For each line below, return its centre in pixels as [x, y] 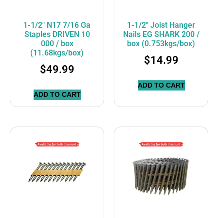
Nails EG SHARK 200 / [161, 35]
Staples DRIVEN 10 [57, 35]
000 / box [57, 44]
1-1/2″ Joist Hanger [161, 25]
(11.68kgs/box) [57, 53]
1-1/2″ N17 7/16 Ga [57, 25]
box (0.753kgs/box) [161, 44]
